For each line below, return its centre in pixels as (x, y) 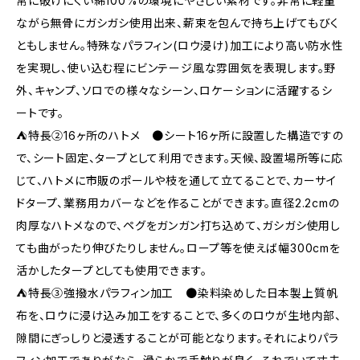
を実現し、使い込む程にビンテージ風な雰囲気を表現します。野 (176, 68)
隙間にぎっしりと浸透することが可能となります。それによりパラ (178, 338)
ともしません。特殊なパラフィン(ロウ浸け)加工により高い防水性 (180, 45)
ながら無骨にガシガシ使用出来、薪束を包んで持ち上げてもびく (178, 23)
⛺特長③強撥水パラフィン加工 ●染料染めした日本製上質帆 (177, 293)
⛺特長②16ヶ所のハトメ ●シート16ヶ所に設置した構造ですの (180, 135)
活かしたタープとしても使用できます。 (112, 270)
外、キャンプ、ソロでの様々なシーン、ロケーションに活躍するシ (174, 90)
